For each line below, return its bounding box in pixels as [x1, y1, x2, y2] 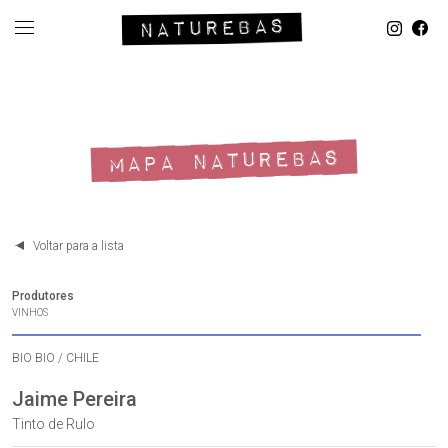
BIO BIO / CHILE [12, 350, 99, 365]
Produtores [12, 289, 74, 304]
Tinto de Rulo [12, 415, 95, 432]
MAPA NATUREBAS [90, 139, 357, 184]
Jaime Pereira [12, 386, 137, 411]
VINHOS [12, 307, 48, 319]
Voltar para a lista [33, 239, 124, 253]
